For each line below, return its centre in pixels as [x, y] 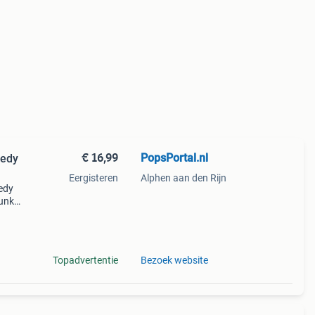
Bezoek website [174, 260]
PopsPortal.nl [174, 158]
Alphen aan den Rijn [183, 178]
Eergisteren [93, 178]
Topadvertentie [85, 260]
